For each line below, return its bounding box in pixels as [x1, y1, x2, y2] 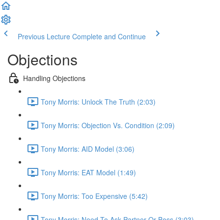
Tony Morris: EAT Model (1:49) [41, 167, 136, 177]
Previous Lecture [18, 31, 70, 41]
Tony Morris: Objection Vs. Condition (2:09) [41, 120, 175, 130]
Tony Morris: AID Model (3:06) [41, 143, 135, 154]
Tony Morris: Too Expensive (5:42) [41, 191, 148, 201]
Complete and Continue [72, 31, 146, 41]
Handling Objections [23, 73, 85, 83]
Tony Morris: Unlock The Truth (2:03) [41, 96, 156, 107]
